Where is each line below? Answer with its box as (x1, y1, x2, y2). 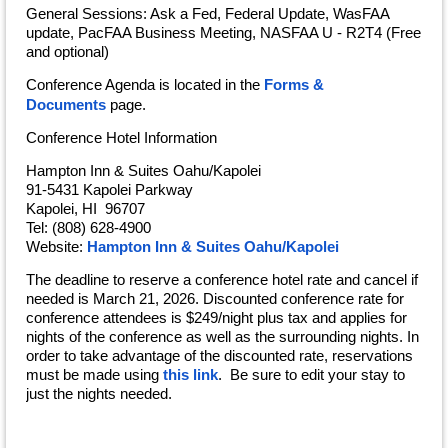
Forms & (264, 75, 324, 93)
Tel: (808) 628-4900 (26, 218, 151, 236)
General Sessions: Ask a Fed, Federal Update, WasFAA (26, 4, 389, 22)
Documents (26, 95, 106, 113)
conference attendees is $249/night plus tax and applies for (26, 308, 407, 326)
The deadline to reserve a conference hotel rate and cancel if (26, 270, 418, 288)
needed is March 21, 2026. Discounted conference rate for (26, 289, 404, 307)
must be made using (26, 365, 159, 383)
